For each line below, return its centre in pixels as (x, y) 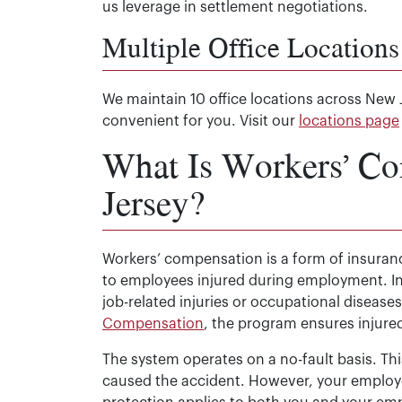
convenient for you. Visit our (201, 121)
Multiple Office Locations (251, 47)
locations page (349, 121)
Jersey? (153, 202)
